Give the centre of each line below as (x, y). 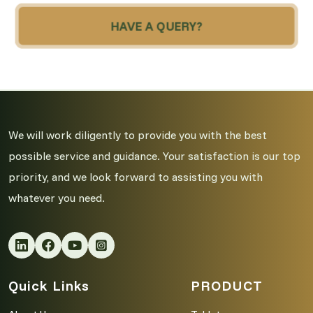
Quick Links (49, 285)
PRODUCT (227, 285)
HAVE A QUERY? (156, 26)
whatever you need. (57, 197)
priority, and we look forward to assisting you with (136, 176)
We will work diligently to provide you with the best (138, 134)
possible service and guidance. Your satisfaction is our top (154, 155)
